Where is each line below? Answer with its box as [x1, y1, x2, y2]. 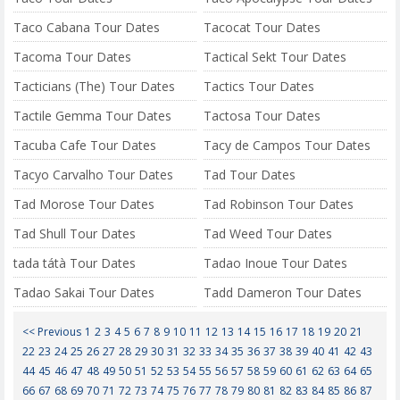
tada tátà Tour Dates [13, 254, 136, 271]
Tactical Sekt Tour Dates [204, 48, 347, 65]
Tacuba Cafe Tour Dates [13, 137, 156, 154]
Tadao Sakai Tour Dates [13, 284, 154, 301]
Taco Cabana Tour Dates [13, 19, 160, 36]
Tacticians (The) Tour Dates [13, 78, 175, 95]
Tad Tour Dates [204, 166, 296, 183]
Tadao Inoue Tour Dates [204, 254, 348, 271]
